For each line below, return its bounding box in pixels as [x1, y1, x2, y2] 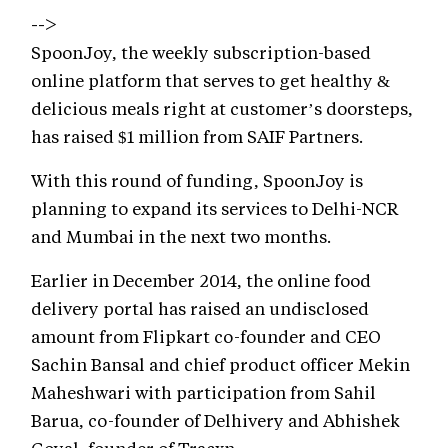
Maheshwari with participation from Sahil [31, 381, 376, 404]
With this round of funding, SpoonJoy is [31, 169, 363, 192]
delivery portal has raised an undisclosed [31, 297, 369, 320]
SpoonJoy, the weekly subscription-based [31, 41, 371, 64]
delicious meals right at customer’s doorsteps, [31, 97, 413, 120]
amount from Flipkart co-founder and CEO [31, 325, 381, 348]
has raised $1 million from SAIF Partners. [31, 125, 363, 148]
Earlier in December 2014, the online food [31, 269, 371, 292]
